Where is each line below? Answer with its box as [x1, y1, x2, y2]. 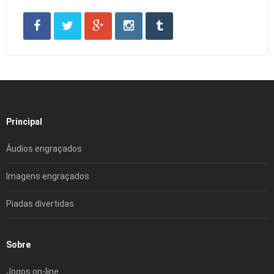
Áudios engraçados [6, 144, 82, 154]
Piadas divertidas [6, 199, 74, 209]
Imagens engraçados [6, 171, 89, 182]
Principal [6, 117, 42, 127]
